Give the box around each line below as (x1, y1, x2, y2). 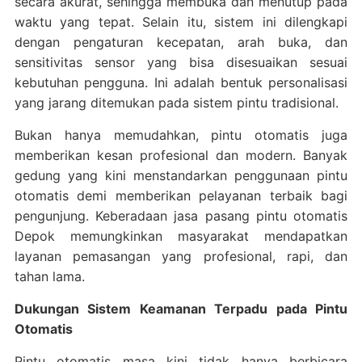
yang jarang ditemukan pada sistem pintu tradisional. (14, 94, 339, 111)
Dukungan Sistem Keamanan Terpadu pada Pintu (14, 300, 348, 317)
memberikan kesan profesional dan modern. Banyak (14, 146, 348, 163)
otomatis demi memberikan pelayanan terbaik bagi (14, 187, 348, 204)
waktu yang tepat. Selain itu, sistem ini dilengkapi (14, 13, 348, 30)
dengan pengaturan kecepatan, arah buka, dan (14, 33, 348, 50)
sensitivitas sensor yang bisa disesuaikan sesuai (14, 53, 348, 70)
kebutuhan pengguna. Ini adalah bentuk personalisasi (14, 74, 348, 90)
